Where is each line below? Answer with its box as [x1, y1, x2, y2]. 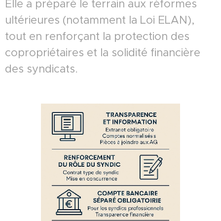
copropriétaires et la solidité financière [5, 45, 200, 59]
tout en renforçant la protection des [5, 29, 189, 43]
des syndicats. [5, 62, 78, 75]
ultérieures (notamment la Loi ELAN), [5, 13, 194, 27]
